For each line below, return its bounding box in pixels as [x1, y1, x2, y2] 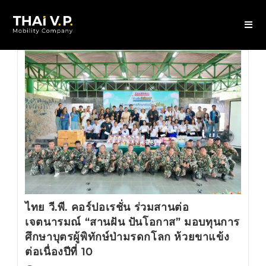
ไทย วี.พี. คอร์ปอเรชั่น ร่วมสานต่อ [25, 201, 189, 214]
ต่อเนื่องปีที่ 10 [25, 245, 93, 259]
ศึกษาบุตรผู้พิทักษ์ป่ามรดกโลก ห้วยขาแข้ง [25, 230, 230, 244]
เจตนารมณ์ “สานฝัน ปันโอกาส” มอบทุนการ [25, 216, 240, 229]
